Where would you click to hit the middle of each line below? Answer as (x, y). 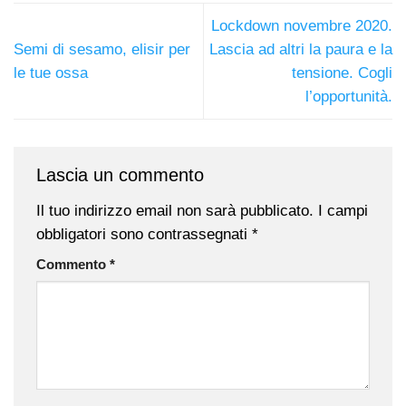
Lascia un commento (123, 175)
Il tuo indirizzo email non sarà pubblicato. (175, 210)
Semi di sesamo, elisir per (102, 49)
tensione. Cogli (342, 72)
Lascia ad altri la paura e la (301, 49)
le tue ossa (51, 72)
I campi (343, 210)
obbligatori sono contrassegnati (144, 234)
